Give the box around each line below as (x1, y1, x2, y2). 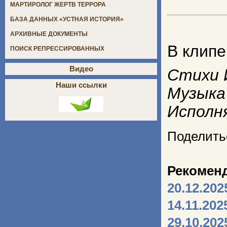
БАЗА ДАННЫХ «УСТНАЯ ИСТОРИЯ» (10, 16, 124, 23)
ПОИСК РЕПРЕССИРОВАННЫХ (10, 45, 104, 53)
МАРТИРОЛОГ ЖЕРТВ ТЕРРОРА (10, 1, 106, 9)
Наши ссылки (55, 81, 107, 90)
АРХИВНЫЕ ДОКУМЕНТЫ (10, 30, 88, 38)
